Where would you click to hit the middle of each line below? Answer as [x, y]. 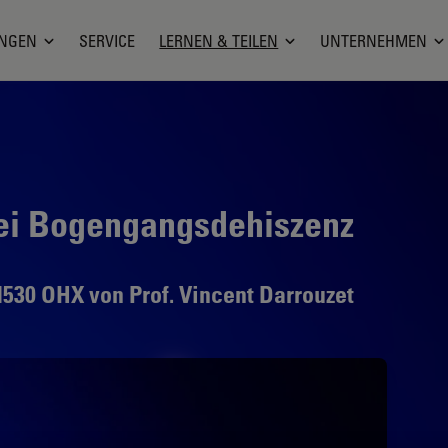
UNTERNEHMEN [374, 40]
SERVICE [107, 40]
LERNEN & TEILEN [219, 40]
